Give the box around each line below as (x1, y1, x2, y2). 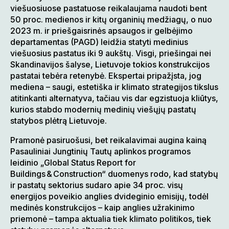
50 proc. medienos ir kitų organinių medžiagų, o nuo (10, 14, 212, 25)
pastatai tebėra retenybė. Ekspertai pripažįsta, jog (10, 71, 201, 81)
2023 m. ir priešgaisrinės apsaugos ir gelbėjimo (10, 26, 193, 36)
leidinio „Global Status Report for (10, 157, 136, 168)
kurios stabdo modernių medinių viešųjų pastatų (10, 104, 196, 115)
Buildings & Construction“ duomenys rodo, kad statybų (10, 169, 218, 179)
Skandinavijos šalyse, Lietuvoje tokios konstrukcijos (10, 59, 210, 70)
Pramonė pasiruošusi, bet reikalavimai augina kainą (10, 135, 207, 146)
